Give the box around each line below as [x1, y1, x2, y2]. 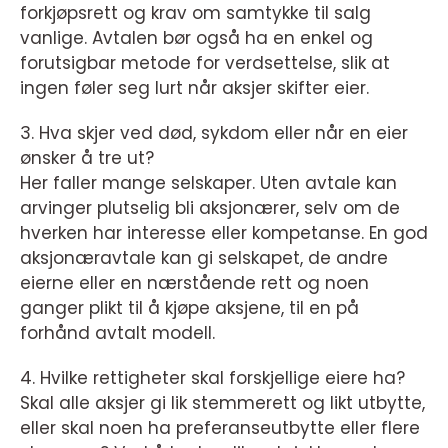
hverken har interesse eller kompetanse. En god [20, 221, 428, 246]
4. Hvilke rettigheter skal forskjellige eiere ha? [20, 366, 405, 391]
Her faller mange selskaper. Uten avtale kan [20, 171, 397, 196]
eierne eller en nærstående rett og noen [20, 271, 369, 296]
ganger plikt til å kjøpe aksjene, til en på [20, 296, 359, 321]
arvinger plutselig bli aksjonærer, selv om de [20, 196, 400, 221]
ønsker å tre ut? [20, 146, 154, 171]
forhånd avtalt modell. [20, 321, 215, 346]
